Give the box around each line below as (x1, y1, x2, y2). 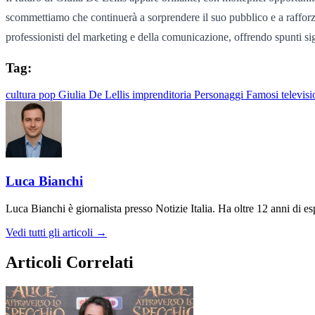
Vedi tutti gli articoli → (6, 226, 107, 238)
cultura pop (6, 89, 58, 101)
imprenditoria (132, 89, 194, 101)
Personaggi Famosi (194, 89, 281, 101)
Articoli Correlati (6, 252, 134, 271)
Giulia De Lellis (58, 89, 132, 101)
